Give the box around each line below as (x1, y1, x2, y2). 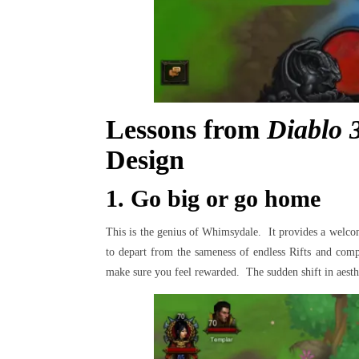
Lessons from (106, 114, 267, 144)
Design (106, 144, 184, 175)
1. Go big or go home (106, 184, 321, 212)
